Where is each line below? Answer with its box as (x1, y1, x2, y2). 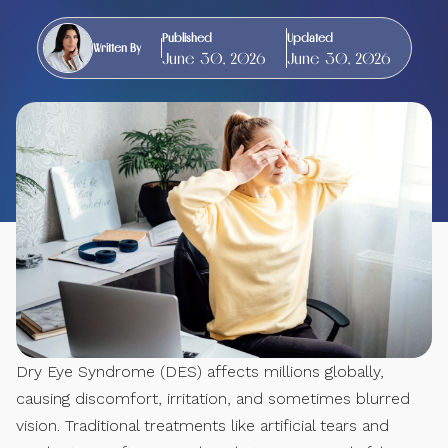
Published (161, 30, 212, 46)
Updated (286, 30, 333, 46)
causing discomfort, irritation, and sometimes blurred (16, 389, 410, 409)
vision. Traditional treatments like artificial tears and (16, 416, 389, 436)
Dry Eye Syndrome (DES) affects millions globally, (16, 362, 384, 382)
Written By (92, 40, 141, 56)
